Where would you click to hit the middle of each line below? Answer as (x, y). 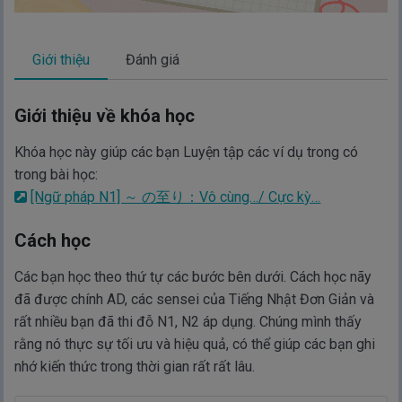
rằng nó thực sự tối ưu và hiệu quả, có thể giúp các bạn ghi (195, 344)
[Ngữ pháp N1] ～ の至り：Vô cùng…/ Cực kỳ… (176, 197)
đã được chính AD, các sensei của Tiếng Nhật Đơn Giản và (195, 299)
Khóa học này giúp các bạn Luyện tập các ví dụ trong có (187, 152)
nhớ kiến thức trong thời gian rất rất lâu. (135, 366)
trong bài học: (57, 174)
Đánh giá (153, 59)
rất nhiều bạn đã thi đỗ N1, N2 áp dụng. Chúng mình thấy (188, 321)
